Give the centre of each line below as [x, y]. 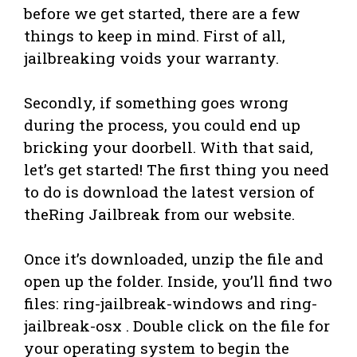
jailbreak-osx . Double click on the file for [177, 325]
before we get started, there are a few [162, 13]
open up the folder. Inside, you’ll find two [178, 280]
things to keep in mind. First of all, [155, 35]
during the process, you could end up [162, 124]
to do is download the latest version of [169, 191]
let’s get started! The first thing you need [177, 169]
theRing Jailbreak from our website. [159, 214]
